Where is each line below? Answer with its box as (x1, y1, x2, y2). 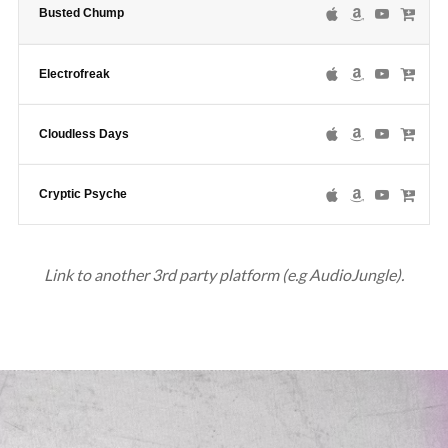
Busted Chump (38, 6, 124, 20)
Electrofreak (38, 67, 110, 81)
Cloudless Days (38, 127, 129, 141)
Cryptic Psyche (38, 187, 127, 201)
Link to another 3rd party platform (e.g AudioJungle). (43, 265, 404, 284)
